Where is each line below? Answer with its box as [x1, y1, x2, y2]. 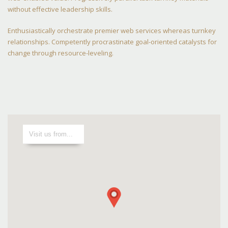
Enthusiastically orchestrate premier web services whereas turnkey [8, 26, 216, 35]
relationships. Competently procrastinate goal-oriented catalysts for [8, 37, 217, 46]
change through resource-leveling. [8, 48, 113, 58]
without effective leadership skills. [8, 5, 112, 14]
